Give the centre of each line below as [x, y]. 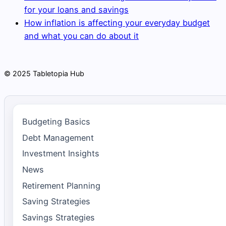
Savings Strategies [58, 217]
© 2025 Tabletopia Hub [44, 73]
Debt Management [58, 137]
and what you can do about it [81, 36]
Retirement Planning [61, 185]
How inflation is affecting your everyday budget [117, 22]
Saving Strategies [56, 202]
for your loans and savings [76, 9]
